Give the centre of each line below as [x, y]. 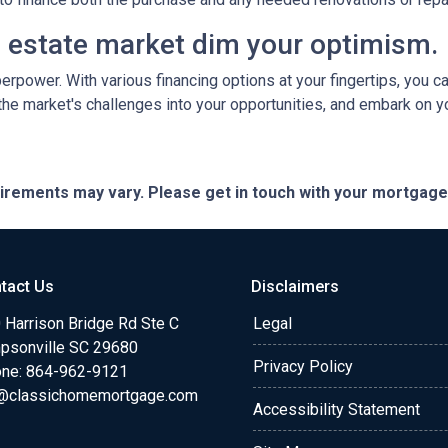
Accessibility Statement [336, 409]
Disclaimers [295, 286]
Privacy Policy [303, 366]
